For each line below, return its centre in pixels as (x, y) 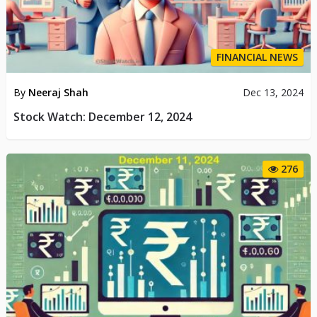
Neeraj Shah (58, 92)
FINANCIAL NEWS (258, 57)
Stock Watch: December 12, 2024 (102, 116)
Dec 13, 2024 (273, 92)
